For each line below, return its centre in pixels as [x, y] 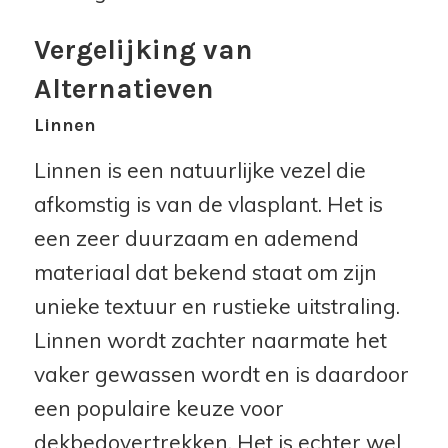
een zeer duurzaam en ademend [196, 237]
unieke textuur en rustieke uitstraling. [216, 305]
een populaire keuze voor [158, 407]
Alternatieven [123, 88]
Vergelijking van [143, 49]
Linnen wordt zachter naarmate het [210, 339]
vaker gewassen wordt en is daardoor [221, 373]
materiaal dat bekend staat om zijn [205, 271]
